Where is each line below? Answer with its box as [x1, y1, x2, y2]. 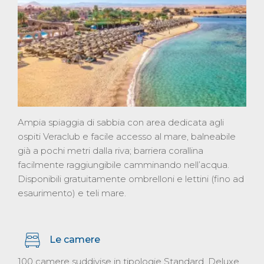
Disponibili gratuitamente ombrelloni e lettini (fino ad [18, 173, 244, 184]
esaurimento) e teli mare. [18, 187, 126, 199]
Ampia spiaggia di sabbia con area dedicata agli [18, 116, 224, 128]
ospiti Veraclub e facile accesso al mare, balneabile [18, 130, 236, 142]
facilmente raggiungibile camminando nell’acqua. [18, 159, 229, 170]
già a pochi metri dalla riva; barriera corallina [18, 144, 203, 156]
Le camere [49, 233, 100, 245]
